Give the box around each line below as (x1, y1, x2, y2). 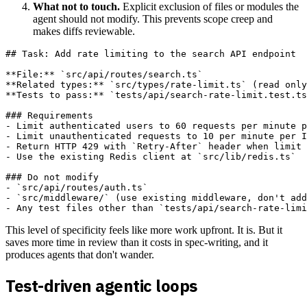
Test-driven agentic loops (5, 274, 197, 297)
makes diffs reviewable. (33, 25, 135, 38)
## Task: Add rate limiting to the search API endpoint (5, 49, 296, 60)
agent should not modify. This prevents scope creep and (33, 13, 273, 25)
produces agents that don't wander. (5, 249, 154, 261)
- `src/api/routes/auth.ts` (5, 182, 148, 193)
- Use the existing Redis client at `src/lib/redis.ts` (5, 151, 296, 162)
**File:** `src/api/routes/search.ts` (5, 69, 214, 80)
